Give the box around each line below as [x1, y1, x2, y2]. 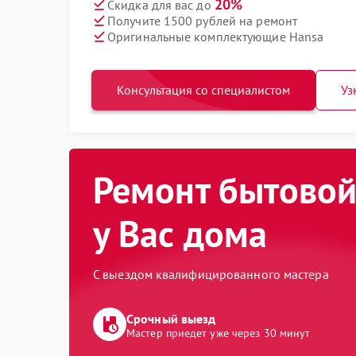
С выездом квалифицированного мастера [93, 266, 329, 282]
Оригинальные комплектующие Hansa [107, 28, 324, 44]
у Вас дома [93, 210, 268, 257]
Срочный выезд [126, 311, 216, 327]
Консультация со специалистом [117, 82, 290, 98]
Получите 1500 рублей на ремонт [107, 12, 297, 29]
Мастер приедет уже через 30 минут [126, 326, 311, 340]
